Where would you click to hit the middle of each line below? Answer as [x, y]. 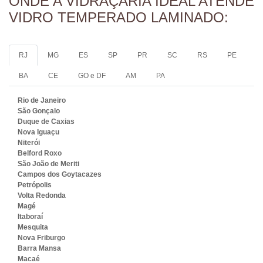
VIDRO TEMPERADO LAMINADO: [119, 17]
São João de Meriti [48, 163]
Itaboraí [30, 216]
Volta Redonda [42, 195]
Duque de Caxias [46, 121]
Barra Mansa [39, 248]
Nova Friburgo [41, 237]
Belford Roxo [40, 153]
